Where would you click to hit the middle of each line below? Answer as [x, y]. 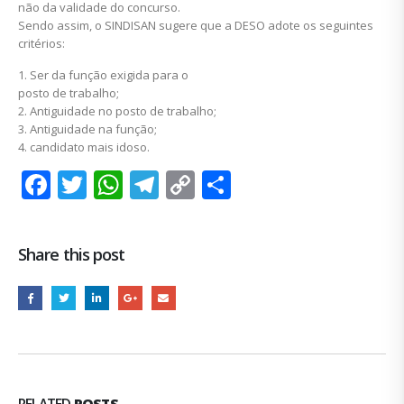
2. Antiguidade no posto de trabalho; [117, 111]
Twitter [135, 185]
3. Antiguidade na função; [87, 129]
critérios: [41, 44]
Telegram [222, 185]
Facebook [114, 185]
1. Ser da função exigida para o [103, 75]
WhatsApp [192, 185]
